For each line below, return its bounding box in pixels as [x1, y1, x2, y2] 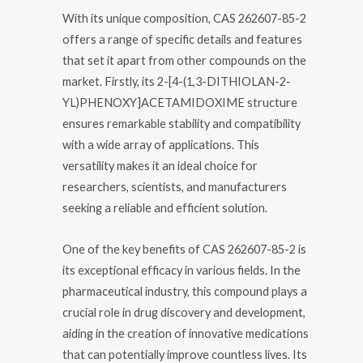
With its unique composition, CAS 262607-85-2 [62, 11, 306, 25]
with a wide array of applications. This [62, 137, 259, 152]
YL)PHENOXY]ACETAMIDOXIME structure [62, 95, 297, 109]
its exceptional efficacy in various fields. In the [62, 263, 301, 278]
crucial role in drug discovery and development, [62, 305, 305, 320]
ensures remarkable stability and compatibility [62, 116, 301, 130]
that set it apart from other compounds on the [62, 53, 306, 67]
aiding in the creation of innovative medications [62, 327, 309, 341]
